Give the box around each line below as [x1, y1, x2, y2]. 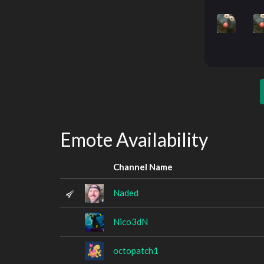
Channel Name [113, 161, 173, 172]
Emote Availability [60, 128, 208, 151]
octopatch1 [113, 245, 159, 256]
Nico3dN [113, 216, 148, 227]
